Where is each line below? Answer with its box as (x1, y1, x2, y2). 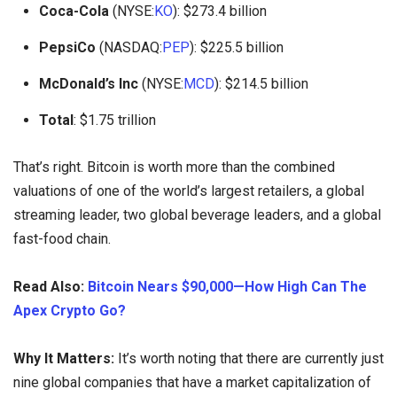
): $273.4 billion (172, 3, 267, 20)
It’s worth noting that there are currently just (114, 350, 384, 368)
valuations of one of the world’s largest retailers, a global (13, 182, 364, 199)
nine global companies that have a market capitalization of (13, 374, 371, 392)
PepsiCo (38, 39, 96, 57)
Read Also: (13, 278, 88, 296)
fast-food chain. (13, 230, 111, 247)
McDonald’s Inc (38, 75, 138, 93)
